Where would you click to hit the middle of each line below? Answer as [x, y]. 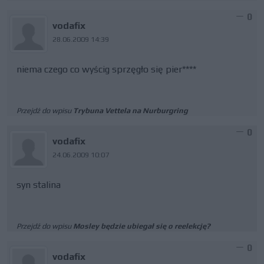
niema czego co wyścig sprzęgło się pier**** [106, 69]
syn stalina [39, 185]
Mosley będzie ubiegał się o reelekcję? [142, 226]
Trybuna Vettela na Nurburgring [131, 110]
